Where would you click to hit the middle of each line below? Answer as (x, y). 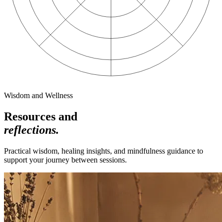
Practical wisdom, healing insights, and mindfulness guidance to (104, 151)
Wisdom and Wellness (38, 95)
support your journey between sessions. (65, 160)
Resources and (41, 116)
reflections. (31, 130)
